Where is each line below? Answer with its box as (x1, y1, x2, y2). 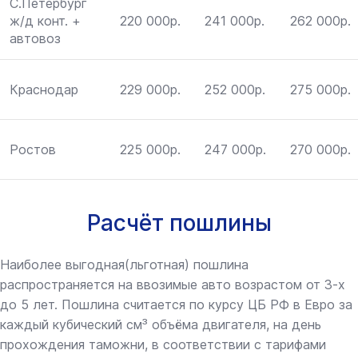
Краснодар (10, 82, 78, 98)
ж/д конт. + (10, 13, 81, 30)
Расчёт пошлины (86, 209, 272, 237)
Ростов (10, 141, 56, 158)
